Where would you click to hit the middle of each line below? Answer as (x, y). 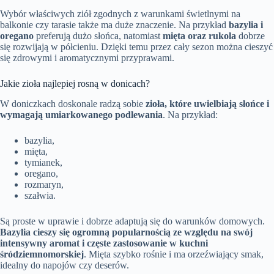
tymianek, (43, 162)
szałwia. (40, 195)
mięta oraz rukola (199, 35)
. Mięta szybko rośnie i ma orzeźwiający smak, (174, 254)
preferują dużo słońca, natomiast (98, 35)
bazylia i (246, 24)
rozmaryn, (44, 184)
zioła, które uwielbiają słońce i (207, 103)
